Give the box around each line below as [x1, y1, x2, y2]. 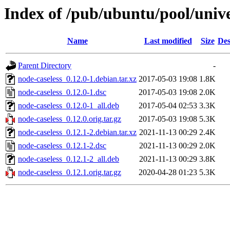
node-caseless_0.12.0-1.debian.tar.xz [18, 74, 137, 84]
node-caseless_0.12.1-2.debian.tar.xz [18, 128, 137, 137]
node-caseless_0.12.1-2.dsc [18, 141, 106, 150]
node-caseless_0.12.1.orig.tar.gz [18, 168, 121, 177]
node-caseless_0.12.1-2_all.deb [18, 155, 119, 164]
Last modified [144, 36, 192, 46]
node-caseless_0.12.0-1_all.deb [18, 101, 119, 110]
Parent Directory [18, 61, 71, 70]
